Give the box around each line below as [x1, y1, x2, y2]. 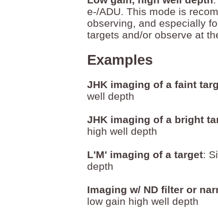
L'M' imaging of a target [87, 149, 203, 160]
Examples [87, 52, 153, 68]
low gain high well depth [87, 196, 199, 207]
